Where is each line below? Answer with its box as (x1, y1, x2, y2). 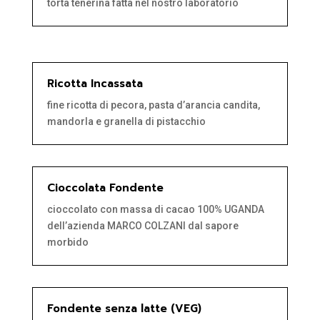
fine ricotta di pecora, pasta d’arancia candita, (46, 99, 260, 111)
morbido (46, 236, 89, 249)
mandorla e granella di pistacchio (46, 116, 206, 128)
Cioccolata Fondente (46, 180, 164, 196)
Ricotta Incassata (46, 76, 143, 92)
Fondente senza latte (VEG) (46, 301, 201, 317)
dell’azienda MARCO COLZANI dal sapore (46, 220, 239, 232)
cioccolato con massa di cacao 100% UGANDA (46, 204, 264, 216)
